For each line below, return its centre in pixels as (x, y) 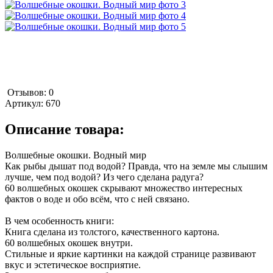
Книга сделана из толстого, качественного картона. (112, 232)
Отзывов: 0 (30, 92)
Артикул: (25, 103)
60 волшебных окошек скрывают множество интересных (124, 188)
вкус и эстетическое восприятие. (73, 264)
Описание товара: (65, 129)
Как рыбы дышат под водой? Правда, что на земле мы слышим (136, 166)
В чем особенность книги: (59, 221)
